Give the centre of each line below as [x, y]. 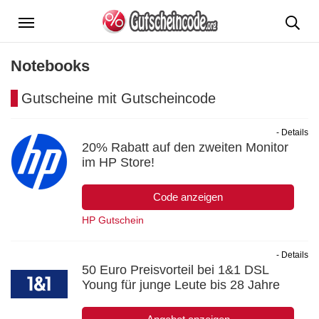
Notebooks [50, 66]
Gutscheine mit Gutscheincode [119, 98]
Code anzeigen [188, 197]
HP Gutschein [113, 220]
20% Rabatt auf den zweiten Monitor [185, 147]
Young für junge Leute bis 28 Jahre [181, 284]
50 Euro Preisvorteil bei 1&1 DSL [175, 270]
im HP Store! [118, 162]
